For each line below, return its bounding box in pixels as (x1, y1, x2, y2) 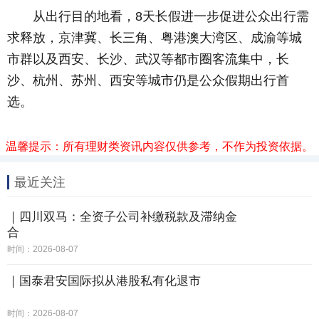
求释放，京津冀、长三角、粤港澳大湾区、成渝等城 (7, 31, 302, 45)
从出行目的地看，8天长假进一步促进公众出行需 (7, 9, 309, 23)
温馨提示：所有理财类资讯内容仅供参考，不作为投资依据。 (6, 140, 313, 152)
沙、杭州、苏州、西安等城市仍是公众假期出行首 (7, 73, 289, 88)
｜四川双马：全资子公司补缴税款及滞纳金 (7, 210, 237, 224)
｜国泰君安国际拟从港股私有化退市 (7, 274, 201, 288)
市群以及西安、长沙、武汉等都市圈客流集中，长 (7, 52, 289, 66)
